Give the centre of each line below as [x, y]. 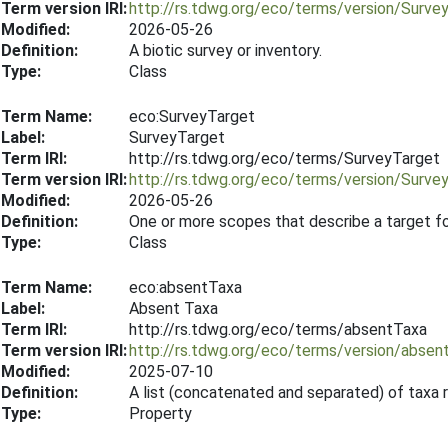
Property [160, 413]
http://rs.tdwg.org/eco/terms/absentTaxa [278, 329]
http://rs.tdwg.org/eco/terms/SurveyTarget [284, 158]
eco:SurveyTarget [192, 116]
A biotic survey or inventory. [225, 50]
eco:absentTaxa [185, 287]
